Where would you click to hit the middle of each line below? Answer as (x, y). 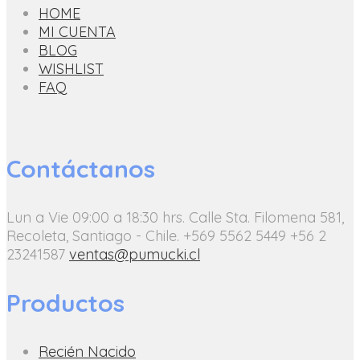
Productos (65, 303)
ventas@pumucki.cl (135, 254)
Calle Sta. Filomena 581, (266, 217)
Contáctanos (81, 168)
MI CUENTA (77, 31)
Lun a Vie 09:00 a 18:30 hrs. (96, 217)
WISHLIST (71, 68)
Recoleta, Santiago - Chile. (93, 235)
